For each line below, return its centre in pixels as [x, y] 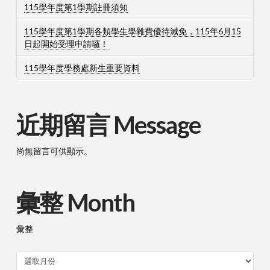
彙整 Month [75, 203]
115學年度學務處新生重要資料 [82, 68]
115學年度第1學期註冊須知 [76, 7]
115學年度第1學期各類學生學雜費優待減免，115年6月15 [132, 31]
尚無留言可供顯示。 [54, 151]
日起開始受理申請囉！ [66, 44]
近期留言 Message [108, 125]
